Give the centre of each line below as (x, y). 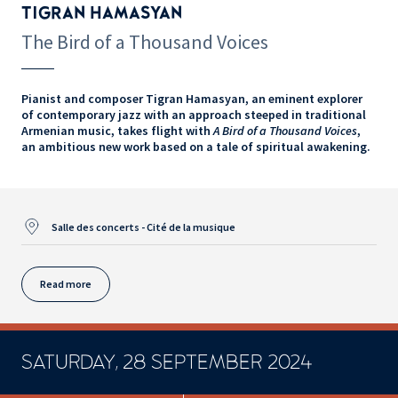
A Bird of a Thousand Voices (285, 130)
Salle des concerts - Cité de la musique (143, 227)
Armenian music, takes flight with (117, 130)
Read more (66, 284)
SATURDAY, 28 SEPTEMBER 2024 (167, 362)
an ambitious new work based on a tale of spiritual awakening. (196, 146)
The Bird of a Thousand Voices (145, 41)
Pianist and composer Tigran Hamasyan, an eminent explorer (192, 98)
